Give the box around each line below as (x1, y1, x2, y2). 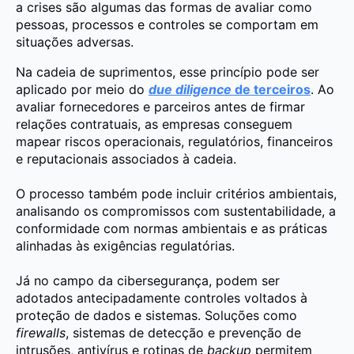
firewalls (16, 324, 66, 341)
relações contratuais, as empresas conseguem (16, 115, 292, 132)
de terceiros (232, 81, 311, 97)
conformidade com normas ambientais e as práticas (16, 220, 327, 236)
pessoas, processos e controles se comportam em (16, 16, 318, 32)
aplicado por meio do (16, 81, 149, 97)
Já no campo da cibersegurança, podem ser (16, 272, 280, 288)
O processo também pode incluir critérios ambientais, (16, 185, 337, 201)
